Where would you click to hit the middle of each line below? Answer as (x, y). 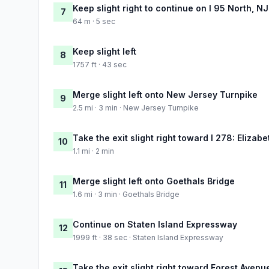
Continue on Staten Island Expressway (155, 224)
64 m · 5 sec (94, 21)
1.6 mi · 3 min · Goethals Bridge (126, 194)
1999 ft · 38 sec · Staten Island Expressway (148, 237)
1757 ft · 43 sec (100, 64)
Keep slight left (104, 51)
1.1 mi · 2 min (93, 151)
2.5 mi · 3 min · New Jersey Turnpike (136, 107)
